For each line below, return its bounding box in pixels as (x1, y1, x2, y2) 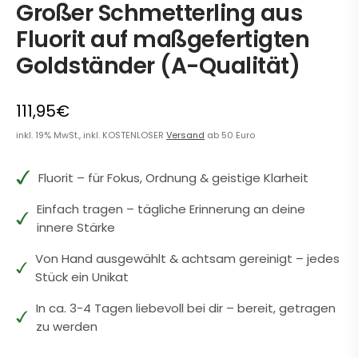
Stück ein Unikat (34, 268, 129, 285)
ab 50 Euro (205, 128, 256, 141)
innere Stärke (36, 218, 115, 236)
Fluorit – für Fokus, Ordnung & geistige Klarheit (38, 169, 309, 186)
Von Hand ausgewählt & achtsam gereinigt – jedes (34, 249, 340, 267)
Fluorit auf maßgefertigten (16, 23, 310, 55)
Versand (166, 128, 205, 141)
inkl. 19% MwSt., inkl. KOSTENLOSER (16, 128, 167, 141)
